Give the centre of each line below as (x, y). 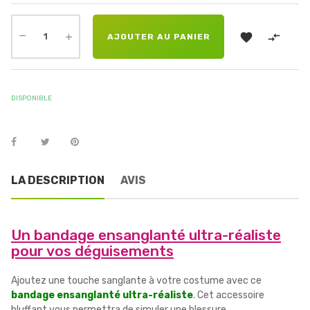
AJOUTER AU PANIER (158, 36)
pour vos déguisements (92, 250)
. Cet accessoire (229, 295)
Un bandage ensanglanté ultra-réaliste (146, 235)
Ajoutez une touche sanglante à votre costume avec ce (136, 280)
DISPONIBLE (31, 98)
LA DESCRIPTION (58, 180)
